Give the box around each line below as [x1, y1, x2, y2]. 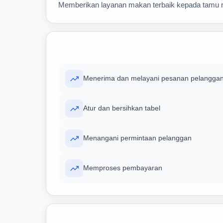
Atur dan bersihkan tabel [83, 104, 160, 112]
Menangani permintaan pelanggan [83, 134, 192, 142]
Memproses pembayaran [83, 164, 162, 172]
